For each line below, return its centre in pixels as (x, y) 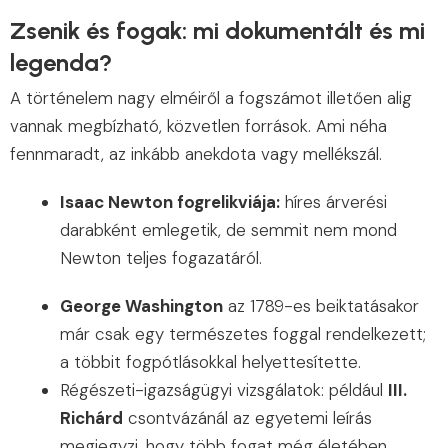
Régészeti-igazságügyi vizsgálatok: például (224, 390)
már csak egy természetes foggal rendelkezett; (243, 334)
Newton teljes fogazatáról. (161, 258)
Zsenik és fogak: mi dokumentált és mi (217, 31)
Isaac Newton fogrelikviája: (170, 202)
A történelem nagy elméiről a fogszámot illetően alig (211, 98)
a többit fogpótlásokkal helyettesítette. (210, 362)
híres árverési (333, 202)
